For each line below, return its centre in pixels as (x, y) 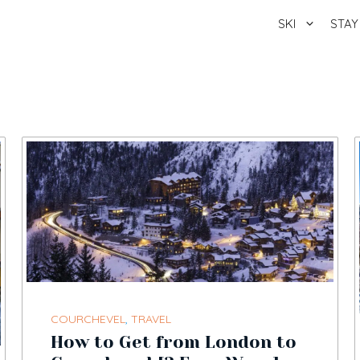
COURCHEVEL (88, 319)
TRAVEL (151, 319)
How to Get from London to (174, 342)
